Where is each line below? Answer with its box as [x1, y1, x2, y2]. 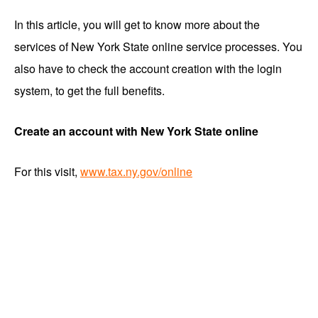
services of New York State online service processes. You [14, 38, 302, 55]
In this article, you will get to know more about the [14, 16, 260, 33]
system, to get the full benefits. [14, 82, 165, 99]
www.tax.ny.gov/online [80, 163, 192, 180]
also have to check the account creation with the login [14, 60, 282, 77]
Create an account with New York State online [14, 122, 258, 139]
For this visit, [14, 163, 80, 180]
